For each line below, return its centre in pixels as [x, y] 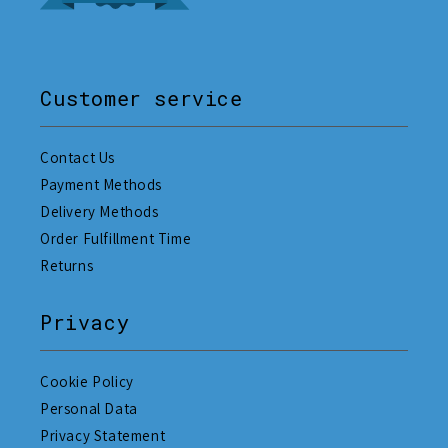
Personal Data [89, 408]
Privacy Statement [103, 435]
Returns [67, 266]
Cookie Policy [87, 381]
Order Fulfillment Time [116, 239]
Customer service [141, 98]
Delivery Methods [99, 212]
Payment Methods [101, 185]
